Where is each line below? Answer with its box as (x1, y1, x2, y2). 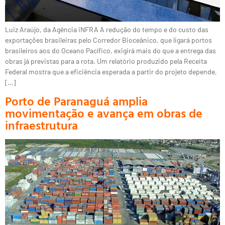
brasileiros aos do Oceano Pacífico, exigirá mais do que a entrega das (5, 46, 216, 55)
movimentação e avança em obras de (5, 103, 202, 122)
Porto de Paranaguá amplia (5, 91, 148, 110)
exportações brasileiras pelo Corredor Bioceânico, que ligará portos (5, 36, 212, 45)
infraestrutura (5, 116, 78, 134)
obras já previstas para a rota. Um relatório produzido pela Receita (5, 57, 207, 66)
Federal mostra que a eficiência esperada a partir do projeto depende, (5, 67, 217, 76)
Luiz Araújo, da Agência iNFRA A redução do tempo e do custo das (5, 25, 208, 34)
